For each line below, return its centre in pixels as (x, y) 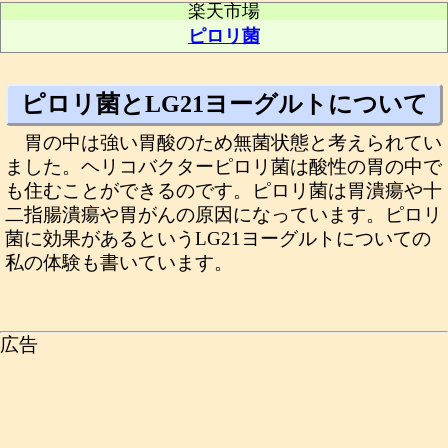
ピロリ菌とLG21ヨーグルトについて (224, 104)
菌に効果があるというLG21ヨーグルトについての (218, 238)
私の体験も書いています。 (119, 262)
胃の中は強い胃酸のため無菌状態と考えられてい (233, 142)
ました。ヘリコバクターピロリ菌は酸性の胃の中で (223, 166)
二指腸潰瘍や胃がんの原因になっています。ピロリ (223, 214)
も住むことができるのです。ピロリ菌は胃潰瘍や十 (223, 190)
